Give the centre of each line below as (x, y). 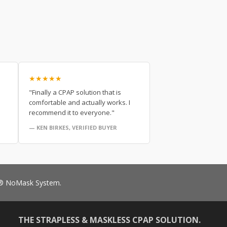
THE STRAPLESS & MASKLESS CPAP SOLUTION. (110, 220)
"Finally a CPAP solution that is (75, 92)
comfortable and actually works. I (80, 102)
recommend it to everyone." (72, 112)
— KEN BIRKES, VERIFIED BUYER (73, 127)
